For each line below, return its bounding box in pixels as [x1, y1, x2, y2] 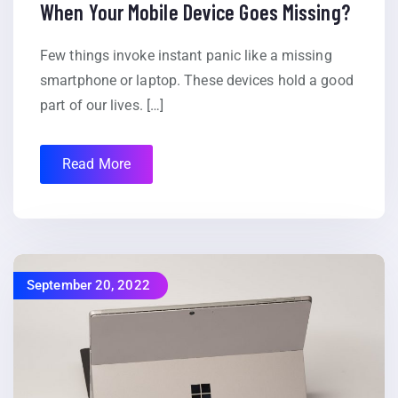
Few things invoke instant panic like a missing [40, 47, 332, 65]
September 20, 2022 [27, 277, 150, 294]
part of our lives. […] [40, 97, 164, 115]
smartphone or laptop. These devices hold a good [40, 72, 354, 90]
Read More [62, 155, 131, 173]
